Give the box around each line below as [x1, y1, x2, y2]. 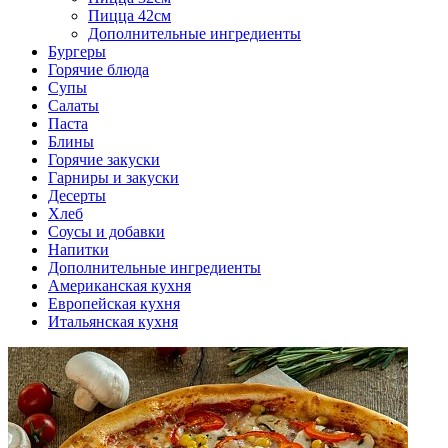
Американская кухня [48, 277, 191, 294]
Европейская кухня [48, 295, 180, 312]
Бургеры [48, 43, 106, 60]
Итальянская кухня [48, 313, 178, 330]
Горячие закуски [48, 151, 160, 168]
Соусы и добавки [48, 223, 165, 240]
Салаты [48, 97, 99, 114]
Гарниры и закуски [48, 169, 179, 186]
